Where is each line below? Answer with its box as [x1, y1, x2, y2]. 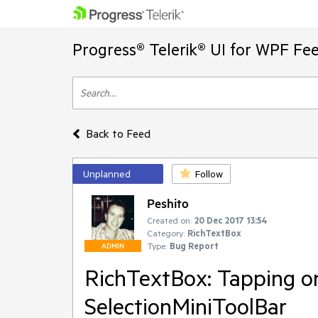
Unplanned [83, 168, 131, 180]
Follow [195, 168, 223, 180]
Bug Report [170, 240, 219, 251]
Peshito [147, 195, 189, 211]
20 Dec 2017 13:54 [194, 214, 268, 226]
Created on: [147, 214, 192, 226]
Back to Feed [85, 126, 150, 141]
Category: [147, 227, 185, 238]
